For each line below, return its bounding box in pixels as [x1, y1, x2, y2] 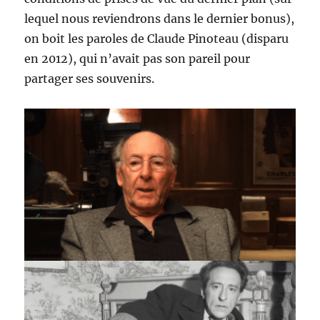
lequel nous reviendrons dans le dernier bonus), [24, 11, 295, 26]
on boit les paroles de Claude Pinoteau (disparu [24, 31, 289, 46]
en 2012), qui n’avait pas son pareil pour [24, 51, 251, 66]
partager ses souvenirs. [24, 71, 155, 86]
